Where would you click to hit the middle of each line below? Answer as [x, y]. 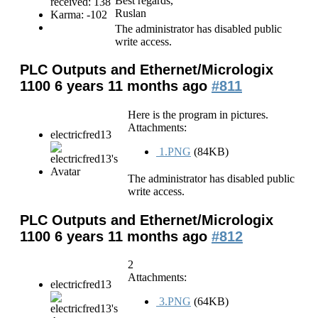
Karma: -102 [79, 14]
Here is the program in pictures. [198, 114]
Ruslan [131, 13]
